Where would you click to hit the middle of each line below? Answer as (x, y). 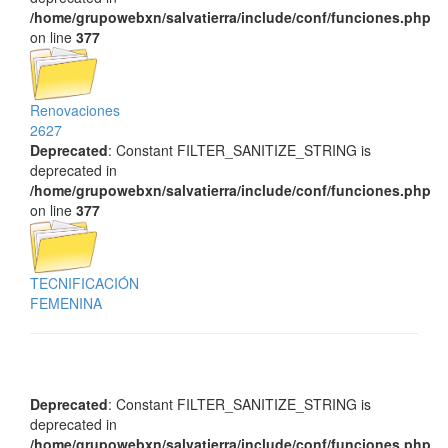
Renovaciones (75, 109)
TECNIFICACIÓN (84, 282)
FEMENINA (66, 302)
